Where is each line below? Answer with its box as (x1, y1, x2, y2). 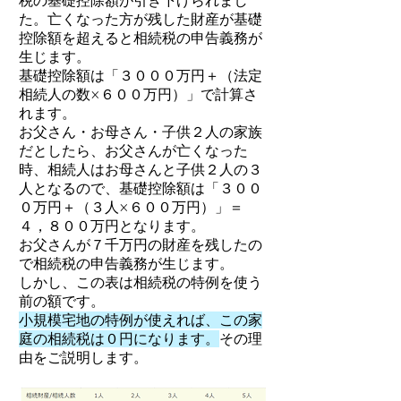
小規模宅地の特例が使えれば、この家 (19, 311, 262, 328)
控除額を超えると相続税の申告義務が (19, 30, 262, 47)
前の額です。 (19, 293, 105, 310)
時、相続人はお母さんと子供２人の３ (19, 161, 262, 178)
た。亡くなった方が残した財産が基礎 (19, 11, 262, 28)
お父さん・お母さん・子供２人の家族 (19, 124, 262, 141)
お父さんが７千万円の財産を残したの (19, 236, 262, 253)
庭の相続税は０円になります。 (19, 330, 219, 347)
